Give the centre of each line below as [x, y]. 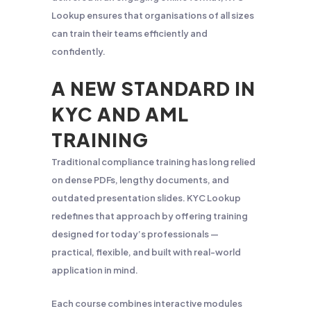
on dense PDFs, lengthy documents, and [140, 180]
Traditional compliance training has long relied [153, 162]
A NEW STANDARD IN [153, 88]
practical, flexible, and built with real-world [146, 252]
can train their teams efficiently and [129, 33]
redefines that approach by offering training [150, 216]
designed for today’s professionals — [135, 234]
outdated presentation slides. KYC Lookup [146, 198]
